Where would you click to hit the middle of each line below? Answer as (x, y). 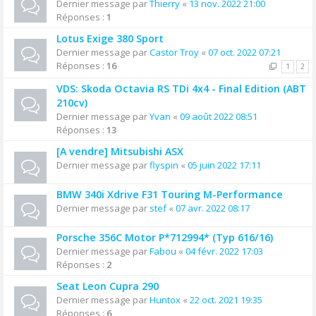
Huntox (165, 300)
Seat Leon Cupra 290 (108, 286)
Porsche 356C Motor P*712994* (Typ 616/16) (165, 237)
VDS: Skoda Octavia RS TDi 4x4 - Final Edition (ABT (181, 89)
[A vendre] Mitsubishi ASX (120, 151)
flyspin (164, 165)
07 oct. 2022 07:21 (244, 52)
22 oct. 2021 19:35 (226, 300)
